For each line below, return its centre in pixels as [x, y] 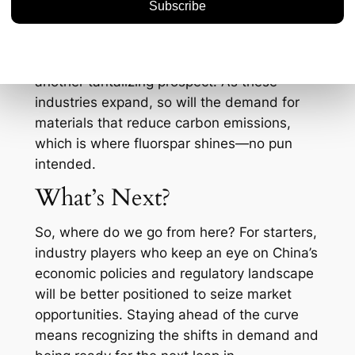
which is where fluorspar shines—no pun [163, 144]
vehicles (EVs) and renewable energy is [160, 61]
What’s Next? [102, 198]
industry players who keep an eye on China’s [176, 253]
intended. [65, 164]
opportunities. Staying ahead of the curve [166, 315]
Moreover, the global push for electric [153, 41]
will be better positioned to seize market [163, 294]
